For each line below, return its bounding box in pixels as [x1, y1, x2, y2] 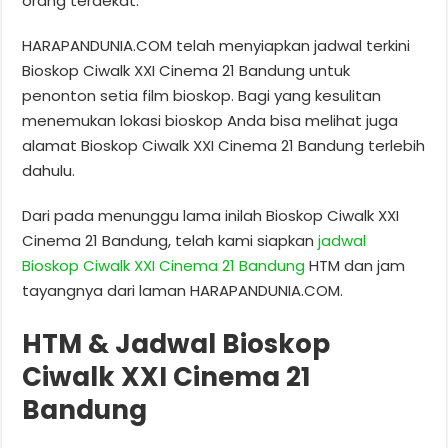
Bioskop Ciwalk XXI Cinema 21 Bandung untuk [22, 59, 351, 81]
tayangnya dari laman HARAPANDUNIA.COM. [22, 279, 344, 301]
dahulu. [22, 159, 76, 181]
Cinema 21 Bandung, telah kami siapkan [22, 229, 319, 251]
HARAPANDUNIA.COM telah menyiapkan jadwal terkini [22, 34, 411, 56]
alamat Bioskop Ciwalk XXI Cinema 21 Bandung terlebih [22, 134, 426, 156]
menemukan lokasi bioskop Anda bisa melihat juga [22, 109, 399, 131]
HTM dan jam [305, 254, 406, 276]
